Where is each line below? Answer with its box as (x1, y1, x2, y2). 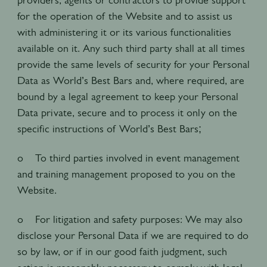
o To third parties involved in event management (17, 151, 240, 164)
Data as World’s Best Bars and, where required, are (17, 74, 244, 86)
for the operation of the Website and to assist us (17, 10, 232, 22)
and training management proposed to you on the (17, 167, 235, 180)
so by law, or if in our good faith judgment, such (17, 245, 227, 257)
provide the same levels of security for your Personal (17, 58, 250, 70)
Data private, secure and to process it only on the (17, 106, 237, 119)
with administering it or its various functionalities (17, 26, 231, 38)
